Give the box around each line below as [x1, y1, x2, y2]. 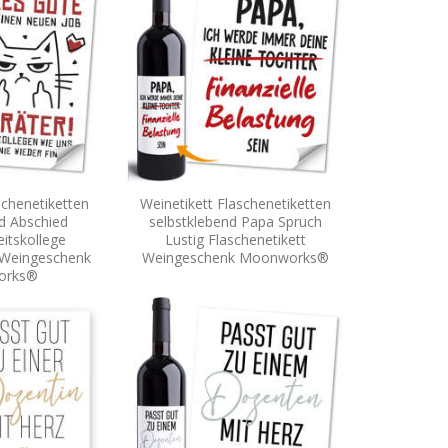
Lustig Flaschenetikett [164, 229, 306, 249]
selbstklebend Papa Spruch [148, 211, 322, 231]
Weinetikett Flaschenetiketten [139, 193, 331, 213]
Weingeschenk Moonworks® [141, 247, 329, 267]
